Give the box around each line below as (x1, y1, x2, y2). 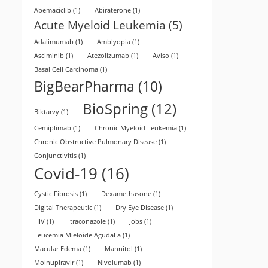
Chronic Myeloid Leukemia (95, 124, 177, 132)
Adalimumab (34, 38, 74, 46)
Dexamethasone (101, 190, 151, 198)
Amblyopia (97, 38, 130, 46)
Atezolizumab (87, 51, 129, 60)
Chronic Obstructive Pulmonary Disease (34, 138, 157, 146)
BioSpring (83, 99, 148, 118)
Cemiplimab (34, 124, 71, 132)
